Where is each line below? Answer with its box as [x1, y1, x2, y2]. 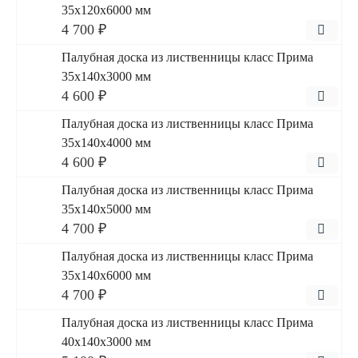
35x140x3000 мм [62, 70, 151, 83]
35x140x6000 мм [62, 268, 151, 282]
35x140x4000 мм [62, 136, 151, 149]
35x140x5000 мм [62, 202, 151, 216]
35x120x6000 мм [62, 3, 151, 17]
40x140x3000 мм [62, 335, 151, 348]
